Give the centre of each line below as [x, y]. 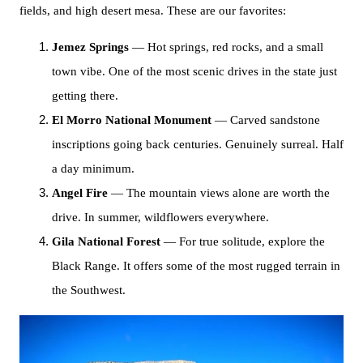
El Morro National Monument [132, 120]
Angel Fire [80, 193]
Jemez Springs [90, 47]
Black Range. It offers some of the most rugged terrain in [196, 266]
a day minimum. [93, 169]
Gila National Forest [106, 241]
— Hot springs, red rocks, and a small [226, 47]
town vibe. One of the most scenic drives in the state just [194, 71]
